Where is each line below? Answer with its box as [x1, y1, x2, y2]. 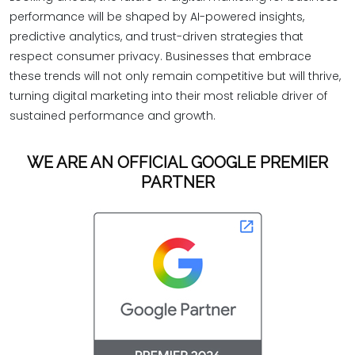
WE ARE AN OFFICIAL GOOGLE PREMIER [27, 152, 328, 172]
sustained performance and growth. [10, 108, 216, 124]
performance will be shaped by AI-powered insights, [10, 9, 304, 25]
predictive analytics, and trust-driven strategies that [10, 29, 303, 44]
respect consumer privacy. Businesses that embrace [10, 48, 311, 64]
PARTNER [140, 172, 215, 192]
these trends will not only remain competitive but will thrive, [10, 68, 341, 84]
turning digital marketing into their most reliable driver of [10, 88, 327, 104]
